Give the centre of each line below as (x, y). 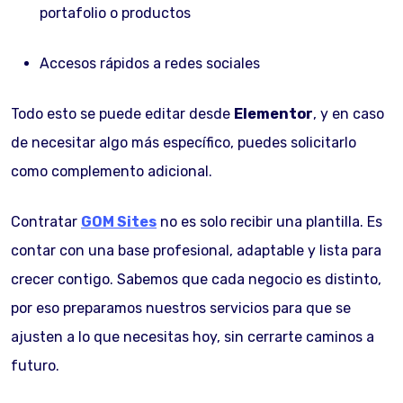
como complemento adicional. (112, 171)
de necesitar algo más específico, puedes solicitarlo (184, 143)
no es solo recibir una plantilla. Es (269, 222)
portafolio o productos (115, 13)
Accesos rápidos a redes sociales (150, 63)
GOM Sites (119, 222)
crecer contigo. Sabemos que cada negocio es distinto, (196, 279)
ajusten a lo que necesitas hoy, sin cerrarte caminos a (193, 337)
